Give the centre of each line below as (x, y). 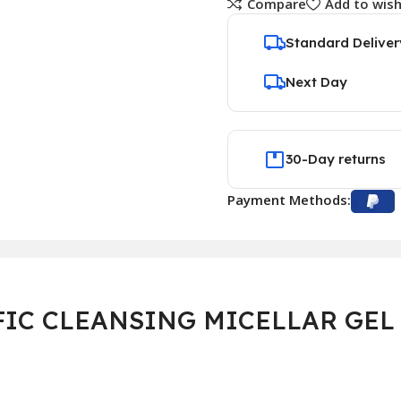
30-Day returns (336, 159)
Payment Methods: (289, 200)
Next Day (316, 82)
